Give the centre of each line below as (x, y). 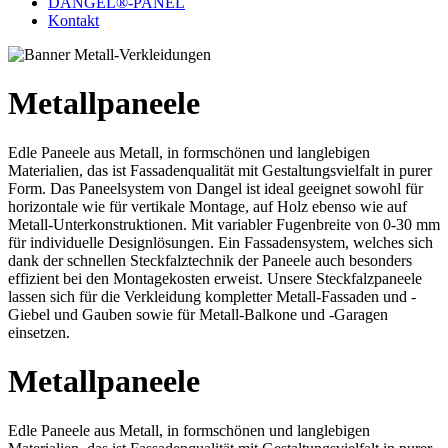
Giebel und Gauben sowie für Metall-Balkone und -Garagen (198, 314)
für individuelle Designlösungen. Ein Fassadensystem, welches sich (220, 242)
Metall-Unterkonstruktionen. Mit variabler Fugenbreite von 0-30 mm (224, 224)
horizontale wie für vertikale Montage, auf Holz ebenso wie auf (207, 206)
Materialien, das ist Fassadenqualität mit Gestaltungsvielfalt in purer (220, 170)
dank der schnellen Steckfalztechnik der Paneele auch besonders (210, 260)
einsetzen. (39, 332)
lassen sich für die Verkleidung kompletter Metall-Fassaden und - (212, 296)
